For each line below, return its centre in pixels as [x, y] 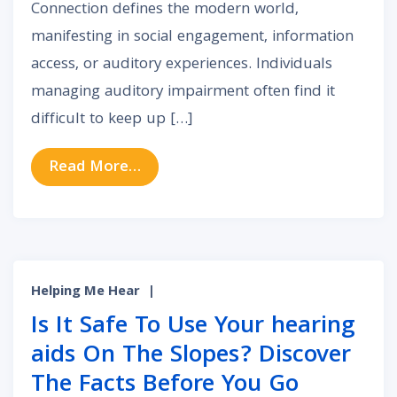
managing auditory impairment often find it [183, 92]
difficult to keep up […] [112, 120]
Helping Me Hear [86, 293]
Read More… [95, 168]
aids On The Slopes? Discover [191, 357]
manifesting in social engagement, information [192, 37]
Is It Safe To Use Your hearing [193, 328]
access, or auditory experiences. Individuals [182, 65]
